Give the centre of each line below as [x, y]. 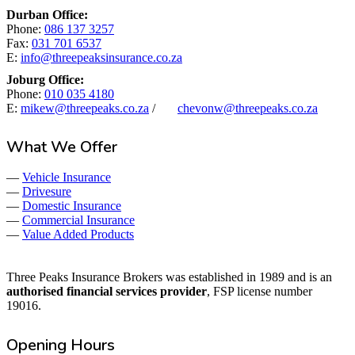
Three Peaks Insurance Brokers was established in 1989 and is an [169, 277]
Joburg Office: [45, 79]
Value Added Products [78, 235]
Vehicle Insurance [67, 177]
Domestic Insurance [72, 206]
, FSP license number [260, 292]
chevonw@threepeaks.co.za [248, 108]
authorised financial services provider [107, 292]
